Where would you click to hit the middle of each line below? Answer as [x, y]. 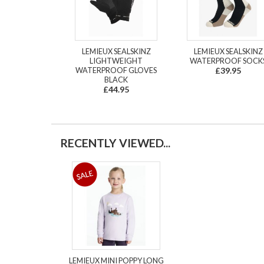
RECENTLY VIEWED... [115, 143]
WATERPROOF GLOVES [116, 70]
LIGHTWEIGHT [116, 61]
